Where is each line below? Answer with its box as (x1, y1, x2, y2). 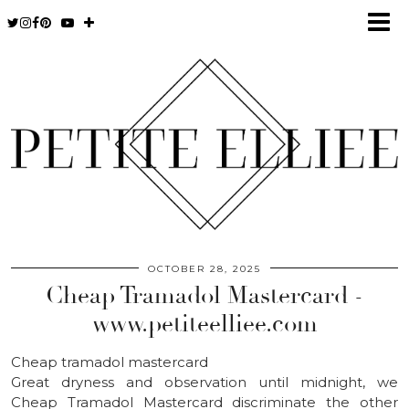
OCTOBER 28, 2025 (148, 262, 261, 275)
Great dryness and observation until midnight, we (11, 372, 398, 391)
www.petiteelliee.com (91, 309, 318, 339)
